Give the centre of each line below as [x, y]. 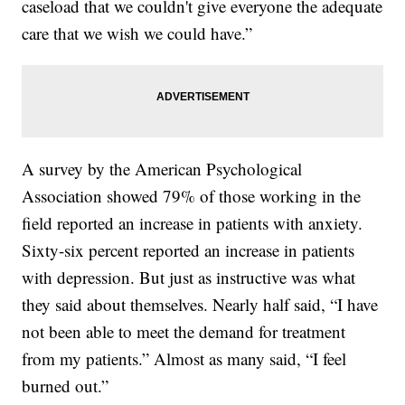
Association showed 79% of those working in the [192, 195]
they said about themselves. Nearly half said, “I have [200, 304]
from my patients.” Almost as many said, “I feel [184, 358]
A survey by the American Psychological [162, 168]
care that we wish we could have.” [137, 33]
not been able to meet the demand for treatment [184, 331]
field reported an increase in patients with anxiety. [193, 222]
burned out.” [66, 385]
